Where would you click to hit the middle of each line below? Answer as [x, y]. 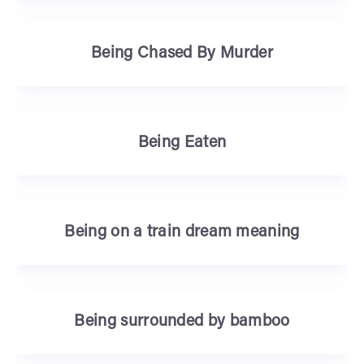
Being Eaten [182, 143]
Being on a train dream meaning [182, 232]
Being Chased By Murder [182, 54]
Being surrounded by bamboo [182, 322]
